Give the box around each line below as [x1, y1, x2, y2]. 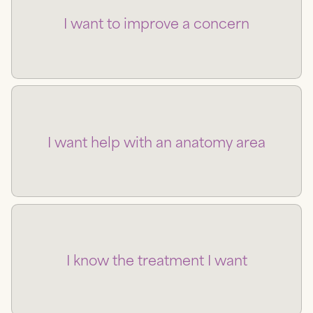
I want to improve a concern [64, 11, 249, 34]
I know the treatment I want [66, 248, 247, 271]
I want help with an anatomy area [48, 129, 265, 152]
